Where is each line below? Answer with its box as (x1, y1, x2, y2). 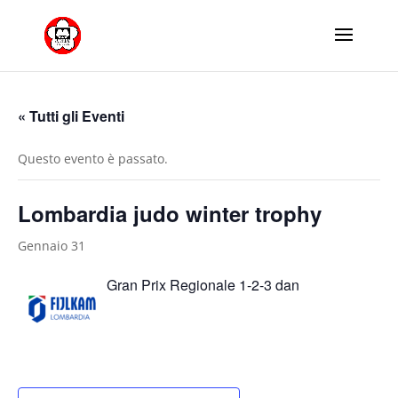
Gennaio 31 (18, 237, 85, 254)
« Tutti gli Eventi (18, 106, 124, 126)
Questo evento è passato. (18, 150, 168, 167)
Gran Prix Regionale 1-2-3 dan (107, 275, 299, 295)
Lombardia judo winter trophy (18, 198, 322, 228)
